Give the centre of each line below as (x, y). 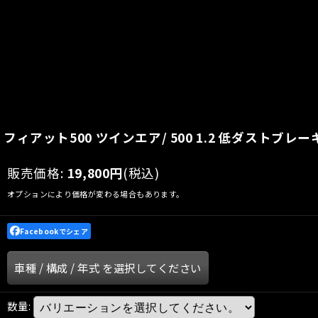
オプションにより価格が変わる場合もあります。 (96, 193)
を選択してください (152, 267)
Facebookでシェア (54, 231)
